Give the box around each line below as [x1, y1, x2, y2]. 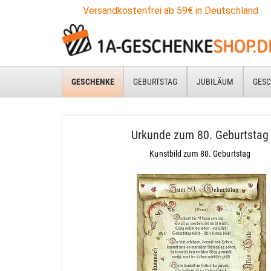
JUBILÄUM [197, 77, 233, 87]
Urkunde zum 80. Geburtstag [131, 128, 269, 142]
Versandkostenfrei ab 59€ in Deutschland [83, 5, 258, 16]
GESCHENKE [71, 77, 114, 87]
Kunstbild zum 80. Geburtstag [149, 149, 251, 158]
